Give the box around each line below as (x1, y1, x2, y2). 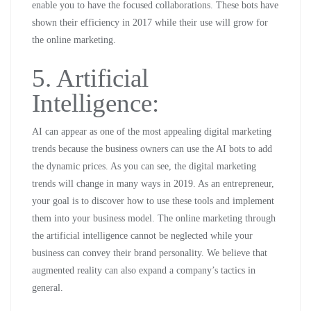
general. (32, 283, 63, 293)
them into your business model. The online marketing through (32, 213, 276, 224)
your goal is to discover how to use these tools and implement (32, 196, 274, 206)
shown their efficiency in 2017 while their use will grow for (32, 17, 268, 28)
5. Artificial (32, 64, 149, 92)
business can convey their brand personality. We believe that (32, 248, 267, 258)
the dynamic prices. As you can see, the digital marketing (32, 161, 256, 171)
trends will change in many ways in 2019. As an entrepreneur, (32, 178, 274, 189)
